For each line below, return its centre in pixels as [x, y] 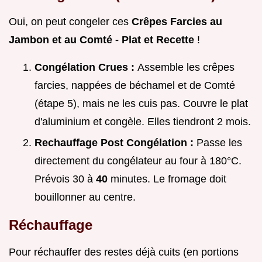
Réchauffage [51, 225]
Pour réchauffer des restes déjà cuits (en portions [124, 252]
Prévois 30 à [65, 179]
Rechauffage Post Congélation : [116, 143]
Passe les [219, 143]
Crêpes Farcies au [177, 21]
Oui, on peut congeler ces [70, 21]
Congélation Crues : [86, 67]
